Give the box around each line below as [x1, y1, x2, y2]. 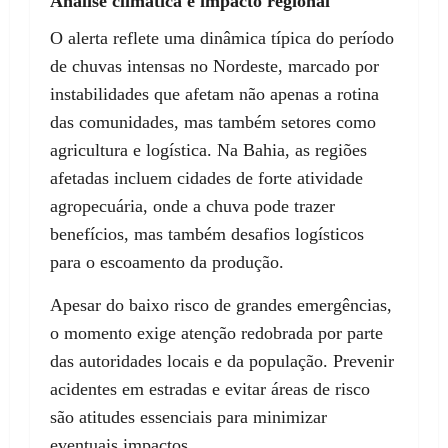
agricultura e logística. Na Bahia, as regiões [50, 140, 367, 161]
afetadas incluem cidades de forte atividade [50, 168, 363, 189]
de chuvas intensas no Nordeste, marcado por [50, 56, 379, 77]
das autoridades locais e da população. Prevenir [50, 351, 394, 372]
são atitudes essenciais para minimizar [50, 407, 327, 428]
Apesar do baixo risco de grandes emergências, [50, 295, 392, 316]
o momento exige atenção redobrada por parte [50, 323, 383, 344]
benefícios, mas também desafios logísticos [50, 224, 364, 245]
